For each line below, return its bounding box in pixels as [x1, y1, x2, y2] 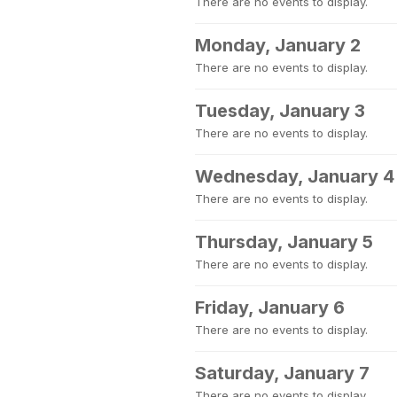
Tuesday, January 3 [195, 100, 365, 121]
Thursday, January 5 [195, 231, 373, 253]
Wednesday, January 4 [195, 166, 394, 187]
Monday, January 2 [195, 35, 361, 56]
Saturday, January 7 [195, 362, 370, 384]
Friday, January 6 [195, 297, 345, 318]
